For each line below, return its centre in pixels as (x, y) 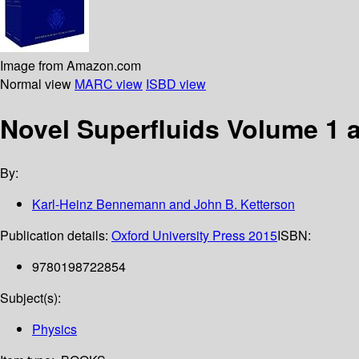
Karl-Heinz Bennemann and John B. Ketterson (163, 204)
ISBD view (176, 83)
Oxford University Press (180, 236)
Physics (54, 329)
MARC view (109, 83)
